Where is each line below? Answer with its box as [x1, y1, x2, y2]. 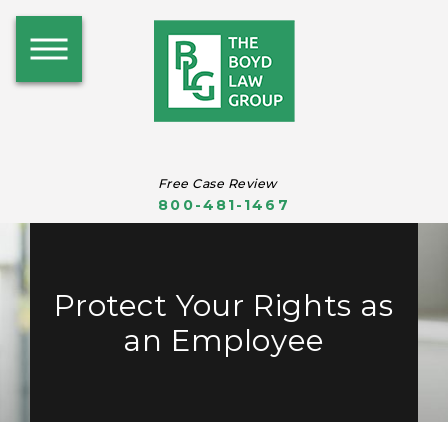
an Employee [123, 321, 325, 358]
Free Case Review [157, 175, 277, 191]
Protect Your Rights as [54, 286, 394, 323]
